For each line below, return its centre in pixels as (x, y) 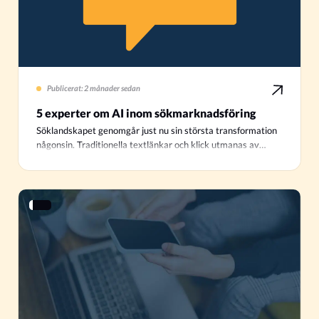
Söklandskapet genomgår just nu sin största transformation (157, 131)
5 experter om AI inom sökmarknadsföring (146, 113)
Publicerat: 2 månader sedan (94, 89)
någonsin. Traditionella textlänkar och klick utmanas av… (151, 145)
